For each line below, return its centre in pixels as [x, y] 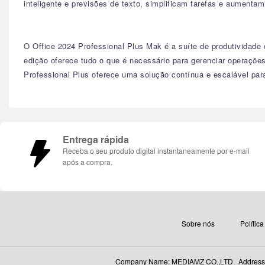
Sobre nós [198, 223]
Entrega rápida [96, 139]
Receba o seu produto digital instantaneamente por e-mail [156, 151]
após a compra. [88, 162]
